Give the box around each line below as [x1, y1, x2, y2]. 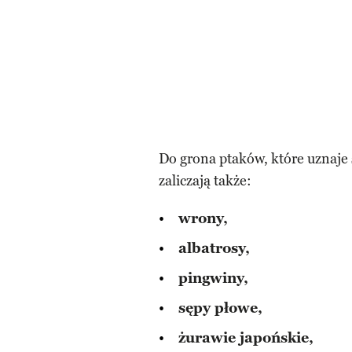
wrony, [178, 210, 228, 228]
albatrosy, [178, 240, 250, 258]
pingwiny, [178, 269, 248, 288]
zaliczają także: [159, 172, 251, 190]
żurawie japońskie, [178, 329, 313, 347]
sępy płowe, [178, 299, 262, 317]
